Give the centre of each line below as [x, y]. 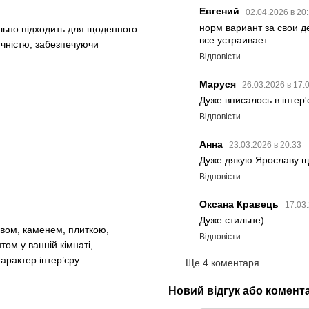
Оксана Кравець [240, 205]
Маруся [219, 84]
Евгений [221, 11]
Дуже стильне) [232, 220]
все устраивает [233, 40]
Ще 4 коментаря [222, 262]
